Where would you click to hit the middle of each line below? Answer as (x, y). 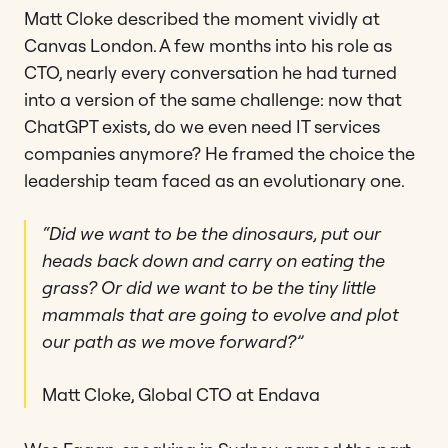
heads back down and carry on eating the (213, 260)
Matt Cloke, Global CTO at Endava (181, 394)
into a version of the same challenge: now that (213, 99)
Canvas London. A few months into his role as (208, 45)
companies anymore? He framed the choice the (219, 153)
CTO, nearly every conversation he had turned (210, 72)
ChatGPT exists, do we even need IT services (202, 126)
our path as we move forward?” (172, 341)
